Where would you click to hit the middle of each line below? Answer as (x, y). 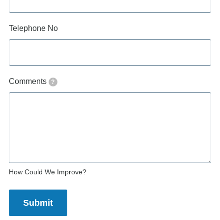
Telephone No (33, 28)
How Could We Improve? (48, 172)
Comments (28, 81)
